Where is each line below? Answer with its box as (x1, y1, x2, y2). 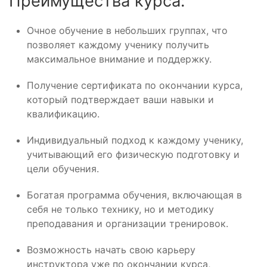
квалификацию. (27, 108, 100, 120)
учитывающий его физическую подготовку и (27, 148, 240, 160)
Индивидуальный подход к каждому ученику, (27, 134, 243, 146)
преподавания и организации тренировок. (27, 218, 228, 229)
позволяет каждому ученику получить (27, 39, 209, 51)
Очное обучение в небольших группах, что (27, 24, 228, 36)
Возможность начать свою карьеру (27, 244, 195, 256)
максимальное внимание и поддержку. (27, 53, 212, 65)
